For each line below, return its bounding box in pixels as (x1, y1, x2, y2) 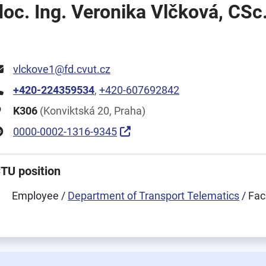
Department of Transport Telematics (68, 189, 239, 202)
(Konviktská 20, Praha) (37, 104, 145, 117)
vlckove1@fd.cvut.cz (13, 63, 110, 75)
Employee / (12, 189, 68, 202)
